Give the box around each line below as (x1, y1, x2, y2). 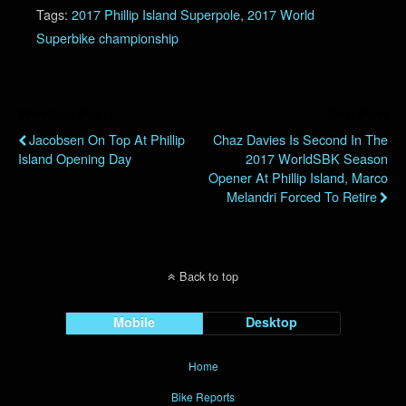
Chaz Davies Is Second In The (213, 129, 388, 149)
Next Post (327, 103, 388, 122)
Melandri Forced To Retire (227, 186, 377, 206)
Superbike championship (36, 27, 179, 47)
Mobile (113, 312, 156, 331)
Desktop (246, 312, 298, 331)
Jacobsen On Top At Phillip (29, 129, 185, 149)
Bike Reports (171, 388, 235, 404)
